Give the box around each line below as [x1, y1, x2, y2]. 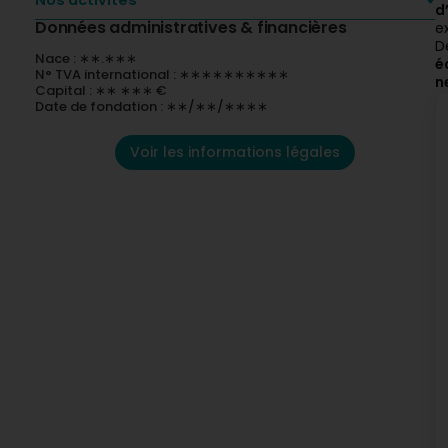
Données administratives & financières [35, 16, 347, 39]
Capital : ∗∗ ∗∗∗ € [35, 81, 166, 100]
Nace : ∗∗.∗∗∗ [35, 49, 137, 68]
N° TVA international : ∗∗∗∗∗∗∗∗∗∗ [35, 65, 289, 84]
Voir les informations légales [130, 142, 340, 162]
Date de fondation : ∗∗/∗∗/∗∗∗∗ [35, 97, 268, 116]
